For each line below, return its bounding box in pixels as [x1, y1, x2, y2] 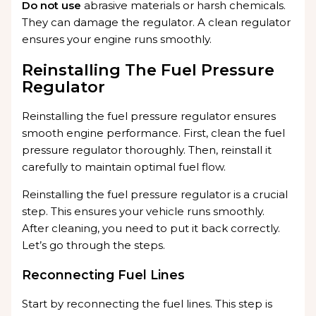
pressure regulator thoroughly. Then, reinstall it [22, 143, 272, 157]
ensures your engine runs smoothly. [22, 32, 212, 46]
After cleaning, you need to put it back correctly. [22, 221, 281, 236]
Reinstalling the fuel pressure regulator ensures [22, 109, 276, 123]
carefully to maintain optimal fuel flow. [22, 160, 226, 174]
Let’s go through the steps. [22, 238, 166, 253]
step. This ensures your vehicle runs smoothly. [22, 205, 265, 219]
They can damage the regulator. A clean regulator [22, 16, 291, 29]
